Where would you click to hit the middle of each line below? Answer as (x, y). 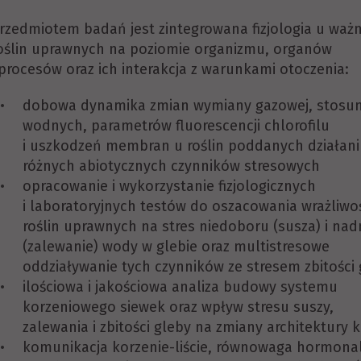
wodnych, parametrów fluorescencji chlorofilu (176, 126)
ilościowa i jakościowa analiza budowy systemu (180, 287)
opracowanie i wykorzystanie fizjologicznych (169, 186)
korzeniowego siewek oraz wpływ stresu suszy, (178, 307)
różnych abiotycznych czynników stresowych (171, 166)
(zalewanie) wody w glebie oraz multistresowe (176, 247)
